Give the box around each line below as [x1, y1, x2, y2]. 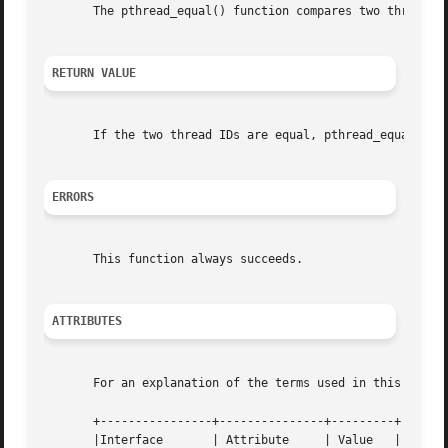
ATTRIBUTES [52, 314, 123, 329]
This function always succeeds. [44, 252, 304, 267]
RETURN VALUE [52, 66, 137, 81]
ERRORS [52, 190, 95, 205]
